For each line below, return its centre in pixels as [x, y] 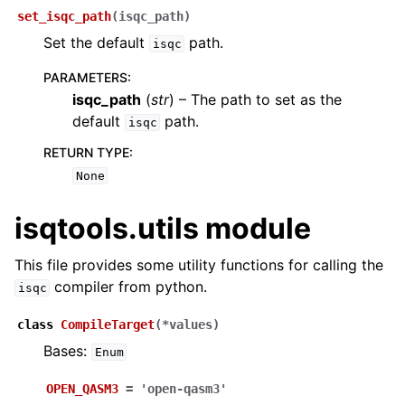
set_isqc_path [64, 16]
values [191, 325]
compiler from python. [129, 287]
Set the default [96, 42]
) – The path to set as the [255, 99]
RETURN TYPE [86, 152]
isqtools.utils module [163, 228]
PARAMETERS [85, 77]
